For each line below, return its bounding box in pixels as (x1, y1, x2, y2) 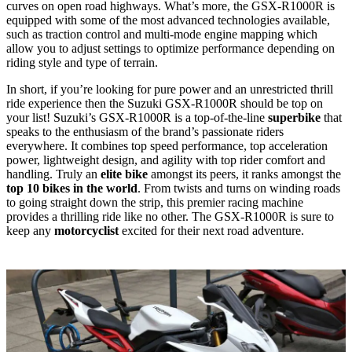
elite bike (101, 167, 151, 181)
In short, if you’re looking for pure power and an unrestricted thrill (6, 82, 333, 97)
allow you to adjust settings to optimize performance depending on (6, 42, 335, 56)
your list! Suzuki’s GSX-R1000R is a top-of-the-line (6, 111, 268, 125)
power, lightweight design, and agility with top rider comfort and (6, 153, 325, 167)
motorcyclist (54, 224, 122, 238)
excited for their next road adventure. (122, 224, 304, 238)
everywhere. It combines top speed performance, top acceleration (6, 139, 328, 153)
